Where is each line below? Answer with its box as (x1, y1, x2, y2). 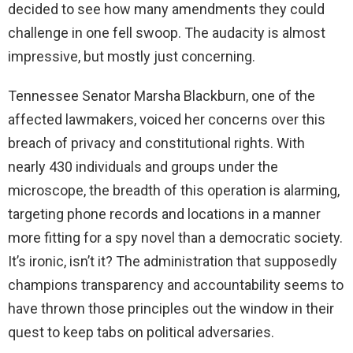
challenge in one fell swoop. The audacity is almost (8, 24, 325, 42)
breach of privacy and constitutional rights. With (8, 135, 305, 152)
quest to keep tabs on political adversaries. (8, 324, 274, 341)
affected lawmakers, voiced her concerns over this (8, 111, 325, 128)
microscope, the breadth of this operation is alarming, (8, 182, 340, 199)
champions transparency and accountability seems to (8, 277, 344, 294)
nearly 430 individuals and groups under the (8, 158, 278, 176)
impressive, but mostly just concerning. (8, 48, 255, 65)
